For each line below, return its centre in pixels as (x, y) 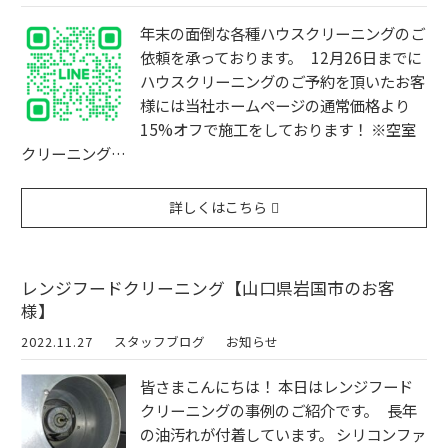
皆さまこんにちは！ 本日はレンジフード (276, 386)
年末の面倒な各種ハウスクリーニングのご (282, 33)
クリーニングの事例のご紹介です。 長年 (278, 410)
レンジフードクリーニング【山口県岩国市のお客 (208, 287)
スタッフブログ (160, 341)
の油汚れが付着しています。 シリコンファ (283, 434)
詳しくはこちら (218, 206)
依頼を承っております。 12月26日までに (281, 57)
